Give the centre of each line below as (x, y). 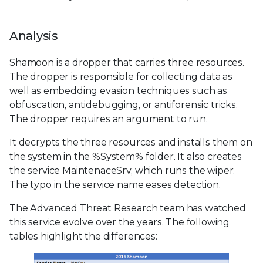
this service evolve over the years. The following (120, 222)
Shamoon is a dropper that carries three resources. (127, 62)
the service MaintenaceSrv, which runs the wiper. (122, 170)
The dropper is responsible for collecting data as (121, 76)
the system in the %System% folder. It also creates (126, 156)
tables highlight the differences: (83, 236)
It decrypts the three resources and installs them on (131, 142)
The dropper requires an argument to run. (109, 119)
